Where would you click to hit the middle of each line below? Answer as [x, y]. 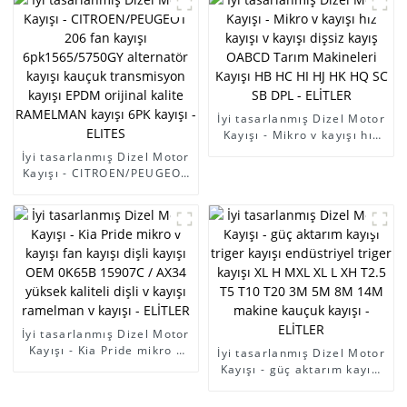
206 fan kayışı [106, 189]
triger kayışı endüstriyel [301, 385]
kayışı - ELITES [106, 271]
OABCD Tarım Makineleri [301, 167]
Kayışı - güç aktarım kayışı [301, 369]
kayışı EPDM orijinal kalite [106, 238]
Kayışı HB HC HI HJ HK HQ [301, 184]
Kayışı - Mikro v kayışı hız [301, 134]
